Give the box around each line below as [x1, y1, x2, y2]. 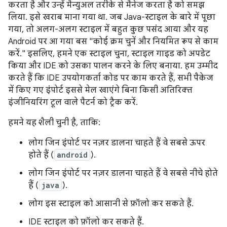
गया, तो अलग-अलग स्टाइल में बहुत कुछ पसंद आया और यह [8, 24, 208, 34]
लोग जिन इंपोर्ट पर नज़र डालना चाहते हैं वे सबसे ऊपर [28, 138, 205, 148]
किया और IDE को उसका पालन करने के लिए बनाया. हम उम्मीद [8, 61, 218, 71]
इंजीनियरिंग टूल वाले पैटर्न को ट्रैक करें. [8, 97, 138, 107]
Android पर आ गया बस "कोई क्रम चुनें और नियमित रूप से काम [8, 36, 218, 47]
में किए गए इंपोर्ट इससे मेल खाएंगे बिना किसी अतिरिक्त [8, 85, 193, 95]
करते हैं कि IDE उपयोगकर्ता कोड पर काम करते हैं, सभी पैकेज [8, 73, 213, 83]
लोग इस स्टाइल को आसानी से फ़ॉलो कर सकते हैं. [28, 199, 194, 209]
